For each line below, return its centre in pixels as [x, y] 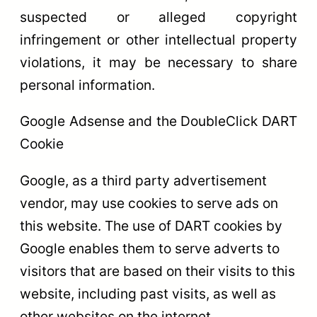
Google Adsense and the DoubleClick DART [158, 121]
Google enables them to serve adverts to [150, 248]
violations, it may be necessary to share [158, 63]
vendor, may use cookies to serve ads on [149, 203]
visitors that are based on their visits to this [157, 271]
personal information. [87, 85]
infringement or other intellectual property [158, 40]
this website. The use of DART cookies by [151, 225]
